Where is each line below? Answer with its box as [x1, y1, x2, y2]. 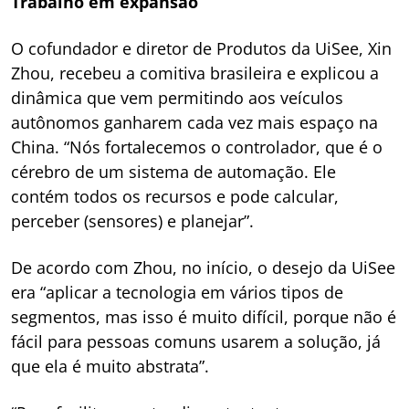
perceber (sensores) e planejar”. [11, 210, 254, 232]
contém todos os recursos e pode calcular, [11, 185, 339, 207]
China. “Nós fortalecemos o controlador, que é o [11, 136, 383, 158]
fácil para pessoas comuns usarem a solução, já [11, 330, 381, 352]
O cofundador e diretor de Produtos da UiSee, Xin [11, 37, 392, 59]
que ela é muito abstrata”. [11, 355, 209, 377]
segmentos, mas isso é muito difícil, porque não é [11, 306, 396, 328]
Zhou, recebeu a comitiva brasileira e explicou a [11, 62, 379, 84]
